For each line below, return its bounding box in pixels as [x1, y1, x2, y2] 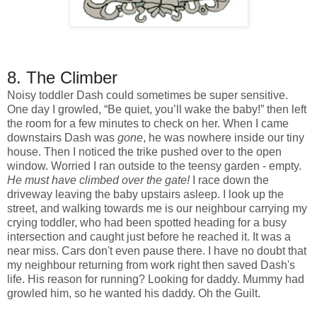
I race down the [192, 174, 269, 187]
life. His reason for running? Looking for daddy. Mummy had [7, 273, 304, 286]
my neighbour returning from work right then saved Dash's [7, 259, 295, 272]
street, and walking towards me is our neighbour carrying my [7, 202, 307, 215]
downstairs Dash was [7, 132, 117, 144]
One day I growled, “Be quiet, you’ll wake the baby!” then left [7, 103, 306, 116]
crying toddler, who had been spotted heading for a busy [7, 217, 287, 229]
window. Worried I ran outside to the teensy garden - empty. [7, 160, 301, 173]
